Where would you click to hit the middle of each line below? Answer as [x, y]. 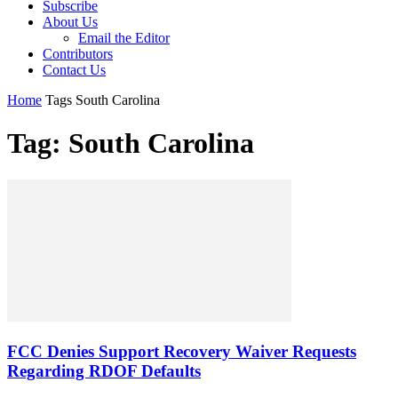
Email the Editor [124, 38]
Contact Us [74, 70]
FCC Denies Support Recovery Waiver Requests [182, 351]
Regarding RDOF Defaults [104, 370]
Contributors [78, 54]
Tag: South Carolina [131, 143]
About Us [70, 22]
